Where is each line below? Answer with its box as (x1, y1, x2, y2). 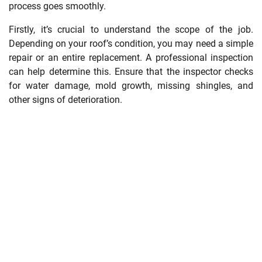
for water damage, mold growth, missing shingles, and (9, 80, 253, 91)
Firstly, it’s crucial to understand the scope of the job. (9, 23, 253, 35)
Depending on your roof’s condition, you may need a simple (9, 37, 253, 49)
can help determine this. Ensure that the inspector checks (9, 65, 253, 77)
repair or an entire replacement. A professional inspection (9, 51, 253, 63)
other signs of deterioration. (9, 94, 122, 105)
